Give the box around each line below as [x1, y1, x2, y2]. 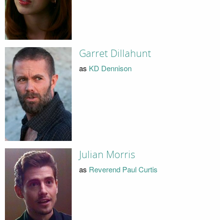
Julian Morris [79, 149, 135, 161]
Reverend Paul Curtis [88, 164, 158, 174]
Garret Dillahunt [79, 48, 151, 60]
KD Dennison [88, 62, 132, 73]
